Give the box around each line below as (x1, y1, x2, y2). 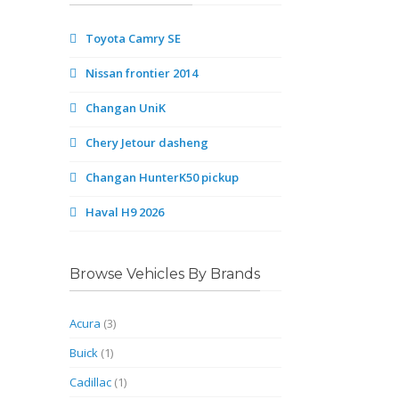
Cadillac (69, 374, 112, 390)
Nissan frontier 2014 (85, 65, 199, 81)
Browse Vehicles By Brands (69, 265, 261, 282)
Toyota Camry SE (85, 30, 182, 46)
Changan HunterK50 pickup (85, 169, 240, 185)
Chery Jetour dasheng (85, 134, 209, 151)
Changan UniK (85, 100, 167, 116)
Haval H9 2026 (85, 204, 165, 220)
